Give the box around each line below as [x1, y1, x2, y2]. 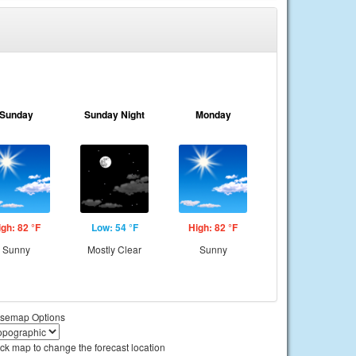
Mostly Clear [87, 242, 141, 256]
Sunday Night [84, 107, 145, 122]
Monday [195, 107, 231, 122]
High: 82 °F [188, 220, 238, 234]
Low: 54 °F [91, 220, 138, 234]
